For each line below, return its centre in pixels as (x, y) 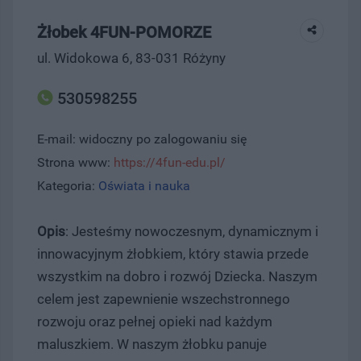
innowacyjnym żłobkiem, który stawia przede (173, 253)
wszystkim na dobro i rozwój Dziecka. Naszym (177, 276)
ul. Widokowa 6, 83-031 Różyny (131, 58)
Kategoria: (68, 185)
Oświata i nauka (144, 185)
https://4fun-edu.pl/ (170, 162)
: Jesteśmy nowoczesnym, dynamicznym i (192, 231)
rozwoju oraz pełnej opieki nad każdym (155, 321)
